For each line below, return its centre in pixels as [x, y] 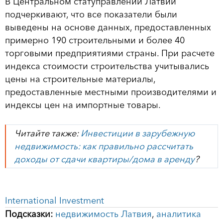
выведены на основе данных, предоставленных [108, 27]
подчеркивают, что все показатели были [91, 14]
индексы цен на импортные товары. [83, 105]
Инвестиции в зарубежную [138, 133]
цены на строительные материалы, [80, 79]
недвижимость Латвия [104, 214]
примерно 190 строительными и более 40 [95, 40]
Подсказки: [29, 214]
